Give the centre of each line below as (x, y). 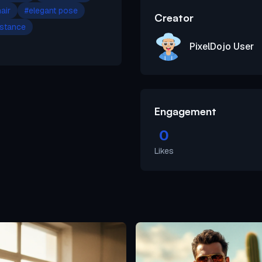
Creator (174, 17)
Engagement (185, 111)
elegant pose (53, 10)
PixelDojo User (222, 46)
